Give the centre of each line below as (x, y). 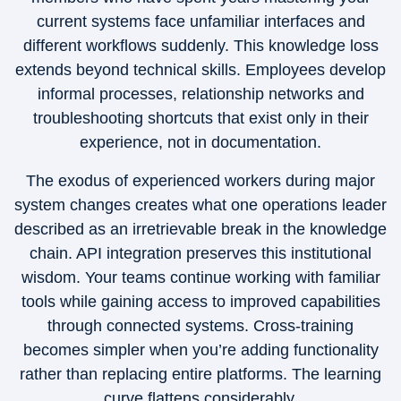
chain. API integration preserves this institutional (200, 253)
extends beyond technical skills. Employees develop (200, 70)
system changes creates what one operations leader (200, 205)
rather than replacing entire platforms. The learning (200, 374)
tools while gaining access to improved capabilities (200, 302)
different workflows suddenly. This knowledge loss (200, 46)
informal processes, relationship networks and (200, 94)
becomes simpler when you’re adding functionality (200, 350)
